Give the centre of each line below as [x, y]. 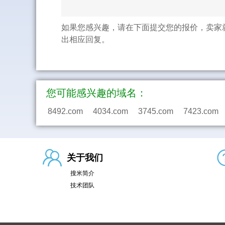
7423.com [201, 111]
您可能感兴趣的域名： [96, 93]
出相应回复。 [85, 39]
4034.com [110, 111]
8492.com [65, 111]
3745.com [156, 111]
